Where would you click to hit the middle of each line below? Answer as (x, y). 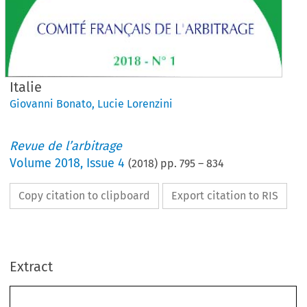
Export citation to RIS (225, 196)
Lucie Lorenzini (135, 104)
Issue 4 (106, 163)
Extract (32, 267)
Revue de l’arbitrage (66, 146)
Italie (26, 87)
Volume (33, 163)
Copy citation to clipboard (85, 196)
